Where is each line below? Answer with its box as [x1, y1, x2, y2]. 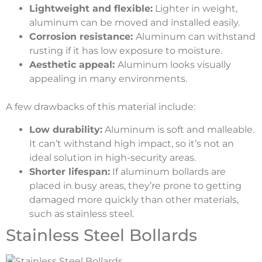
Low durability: [29, 123, 102, 135]
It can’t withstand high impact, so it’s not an [29, 137, 234, 149]
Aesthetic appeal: [29, 59, 118, 71]
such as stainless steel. [29, 208, 134, 219]
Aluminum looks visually [118, 59, 231, 71]
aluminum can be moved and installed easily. [29, 17, 240, 29]
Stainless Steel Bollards [6, 225, 197, 245]
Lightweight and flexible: [29, 3, 153, 15]
